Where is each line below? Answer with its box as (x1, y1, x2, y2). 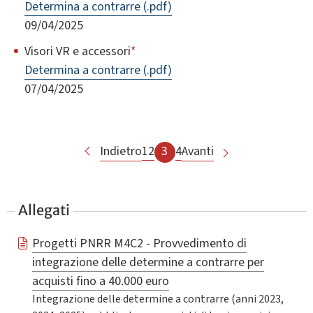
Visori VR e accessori (24, 42, 131, 60)
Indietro (99, 142, 142, 160)
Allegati (18, 201, 71, 219)
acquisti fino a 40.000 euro (31, 272, 169, 291)
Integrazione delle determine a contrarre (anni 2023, (31, 291, 284, 307)
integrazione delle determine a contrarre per (31, 253, 264, 272)
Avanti (181, 142, 214, 160)
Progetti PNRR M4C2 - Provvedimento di (31, 234, 247, 253)
